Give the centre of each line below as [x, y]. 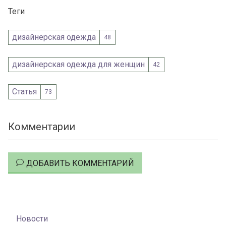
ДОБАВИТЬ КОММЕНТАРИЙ [80, 163]
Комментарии [42, 127]
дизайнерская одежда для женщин [79, 65]
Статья [25, 92]
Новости [32, 219]
